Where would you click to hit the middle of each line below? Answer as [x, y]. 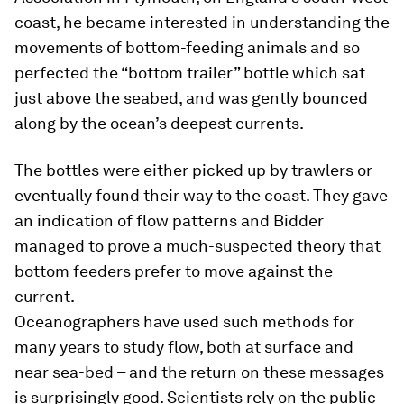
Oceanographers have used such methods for [184, 321]
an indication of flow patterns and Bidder [169, 220]
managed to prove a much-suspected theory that [197, 246]
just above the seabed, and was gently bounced [191, 98]
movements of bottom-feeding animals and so [187, 47]
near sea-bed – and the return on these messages [199, 372]
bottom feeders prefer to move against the [174, 271]
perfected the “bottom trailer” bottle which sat [190, 73]
